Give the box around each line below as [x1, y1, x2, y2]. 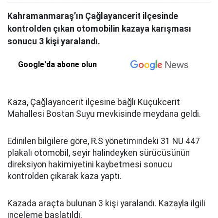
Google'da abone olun [18, 60, 97, 69]
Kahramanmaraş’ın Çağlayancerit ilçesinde [7, 11, 178, 21]
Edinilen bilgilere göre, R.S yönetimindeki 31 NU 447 [7, 136, 200, 146]
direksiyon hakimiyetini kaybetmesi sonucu [7, 160, 172, 169]
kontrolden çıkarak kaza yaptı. [7, 171, 122, 181]
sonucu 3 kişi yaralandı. [7, 36, 100, 46]
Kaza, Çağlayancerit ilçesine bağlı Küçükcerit [7, 97, 180, 107]
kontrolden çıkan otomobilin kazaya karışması [7, 24, 191, 34]
